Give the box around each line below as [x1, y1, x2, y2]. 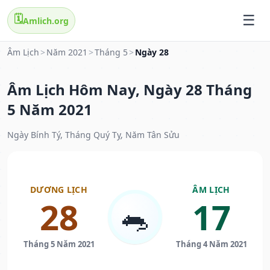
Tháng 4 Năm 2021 [175, 239, 247, 250]
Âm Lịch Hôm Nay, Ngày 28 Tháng [7, 80, 252, 100]
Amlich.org [23, 14, 69, 27]
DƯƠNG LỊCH [30, 184, 87, 196]
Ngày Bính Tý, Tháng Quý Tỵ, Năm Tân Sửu [7, 129, 180, 141]
